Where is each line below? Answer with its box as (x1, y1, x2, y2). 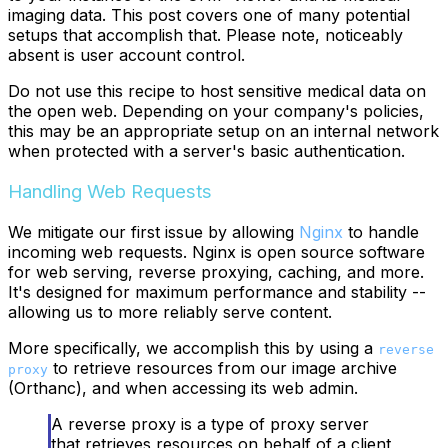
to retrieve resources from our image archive (48, 357, 397, 378)
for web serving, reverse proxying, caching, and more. (8, 261, 424, 282)
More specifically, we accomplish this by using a (8, 337, 378, 358)
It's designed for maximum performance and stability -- (8, 281, 426, 302)
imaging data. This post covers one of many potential (8, 5, 410, 26)
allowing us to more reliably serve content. (8, 301, 332, 322)
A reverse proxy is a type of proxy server (51, 413, 369, 434)
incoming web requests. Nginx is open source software (8, 241, 425, 262)
